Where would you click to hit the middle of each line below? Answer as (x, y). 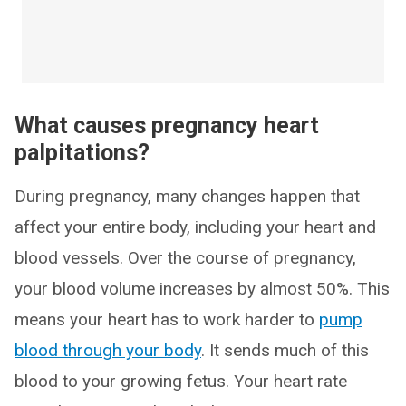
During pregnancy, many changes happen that (187, 196)
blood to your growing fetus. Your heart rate (181, 381)
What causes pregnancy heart (167, 126)
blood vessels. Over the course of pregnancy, (185, 258)
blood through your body (108, 350)
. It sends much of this (285, 350)
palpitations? (82, 153)
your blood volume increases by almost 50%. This (202, 289)
